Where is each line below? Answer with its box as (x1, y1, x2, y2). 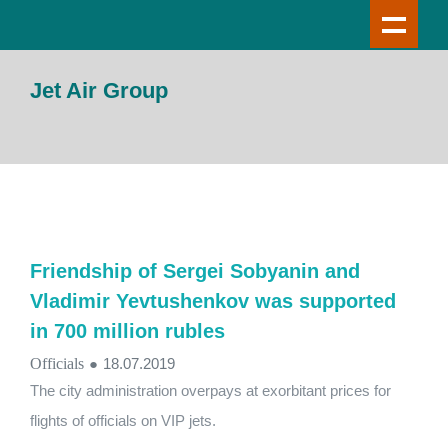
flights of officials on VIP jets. (30, 412, 216, 429)
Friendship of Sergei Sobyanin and (30, 260, 360, 282)
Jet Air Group (30, 78, 168, 103)
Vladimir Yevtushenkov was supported (30, 290, 396, 312)
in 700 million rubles (30, 320, 225, 342)
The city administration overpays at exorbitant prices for (30, 382, 391, 399)
